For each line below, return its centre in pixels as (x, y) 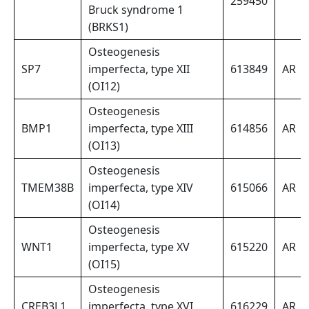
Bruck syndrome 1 (136, 10)
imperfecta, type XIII (141, 129)
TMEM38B (48, 188)
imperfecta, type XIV (141, 188)
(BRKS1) (108, 27)
